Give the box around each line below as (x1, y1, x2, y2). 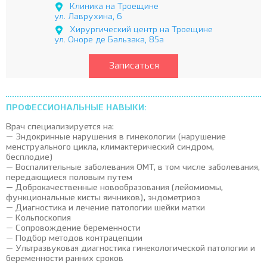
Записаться (108, 61, 159, 71)
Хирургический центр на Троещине (70, 26, 213, 34)
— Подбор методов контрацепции (6, 234, 142, 243)
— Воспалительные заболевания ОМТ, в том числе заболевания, (6, 163, 260, 172)
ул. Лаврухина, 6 (54, 13, 122, 21)
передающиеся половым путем (6, 173, 132, 182)
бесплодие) (6, 153, 53, 162)
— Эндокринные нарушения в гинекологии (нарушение (6, 133, 226, 141)
